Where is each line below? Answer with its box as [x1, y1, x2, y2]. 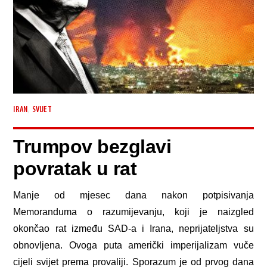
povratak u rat [13, 158, 137, 180]
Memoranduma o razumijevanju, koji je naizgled [13, 207, 254, 218]
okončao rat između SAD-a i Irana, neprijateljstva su [13, 223, 254, 234]
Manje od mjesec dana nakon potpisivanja [13, 190, 254, 201]
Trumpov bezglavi [13, 136, 172, 158]
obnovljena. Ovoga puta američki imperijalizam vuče [13, 240, 254, 251]
